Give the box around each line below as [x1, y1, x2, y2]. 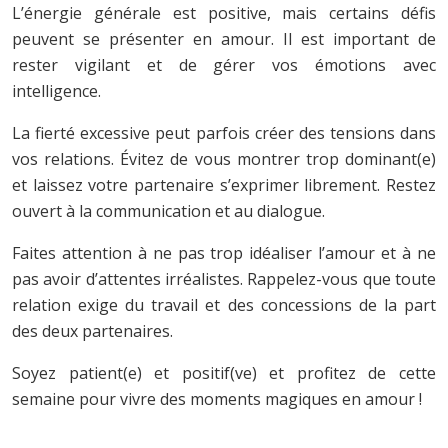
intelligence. [12, 80, 101, 102]
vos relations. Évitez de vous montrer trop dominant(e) [12, 148, 436, 170]
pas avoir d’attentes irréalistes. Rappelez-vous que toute [12, 268, 436, 290]
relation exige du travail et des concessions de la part [12, 294, 436, 316]
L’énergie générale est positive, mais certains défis [12, 2, 436, 24]
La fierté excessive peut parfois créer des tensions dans [12, 122, 436, 144]
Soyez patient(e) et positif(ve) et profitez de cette [12, 362, 436, 384]
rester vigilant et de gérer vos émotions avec [12, 54, 436, 76]
